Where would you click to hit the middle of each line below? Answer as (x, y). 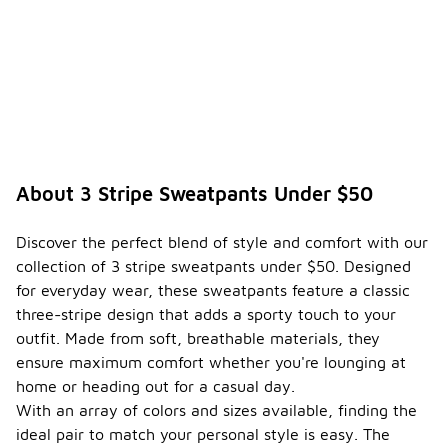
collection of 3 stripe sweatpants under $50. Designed (213, 266)
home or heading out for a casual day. (155, 386)
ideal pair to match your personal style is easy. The (203, 434)
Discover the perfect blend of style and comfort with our (222, 242)
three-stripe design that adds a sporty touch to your (206, 314)
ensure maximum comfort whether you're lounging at (211, 362)
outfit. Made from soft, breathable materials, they (198, 338)
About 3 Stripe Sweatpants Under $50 (194, 194)
